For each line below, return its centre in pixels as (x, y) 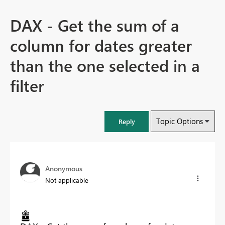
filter (27, 85)
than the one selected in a (105, 65)
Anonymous (64, 169)
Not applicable (67, 180)
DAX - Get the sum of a (95, 25)
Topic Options (180, 121)
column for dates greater (101, 45)
